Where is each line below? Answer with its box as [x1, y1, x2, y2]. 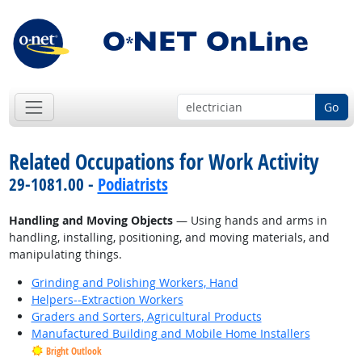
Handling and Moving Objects [8, 213, 173, 229]
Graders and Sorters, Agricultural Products [31, 309, 262, 325]
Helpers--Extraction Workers [31, 292, 183, 308]
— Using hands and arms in [172, 213, 327, 229]
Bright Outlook [45, 344, 102, 359]
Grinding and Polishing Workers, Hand [31, 275, 238, 291]
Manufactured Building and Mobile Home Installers [31, 326, 310, 342]
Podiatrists [97, 173, 168, 196]
